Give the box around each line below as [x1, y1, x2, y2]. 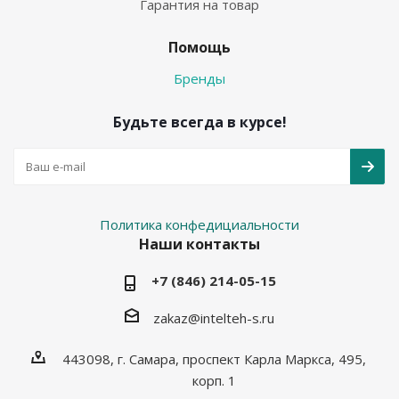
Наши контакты [139, 233, 260, 254]
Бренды [174, 69, 225, 87]
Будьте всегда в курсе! [112, 111, 287, 132]
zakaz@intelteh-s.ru [153, 308, 274, 327]
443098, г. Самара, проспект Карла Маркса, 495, [61, 349, 366, 368]
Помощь [168, 37, 231, 57]
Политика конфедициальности [100, 215, 299, 233]
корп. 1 [191, 370, 236, 389]
